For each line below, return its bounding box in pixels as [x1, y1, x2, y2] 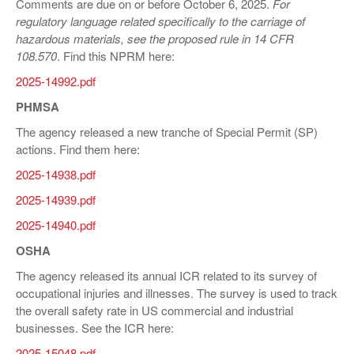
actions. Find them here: [16, 141, 140, 157]
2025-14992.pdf [16, 73, 96, 89]
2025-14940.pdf [16, 217, 96, 233]
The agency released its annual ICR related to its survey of [16, 267, 317, 284]
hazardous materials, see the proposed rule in [16, 30, 250, 47]
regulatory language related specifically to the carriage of [16, 13, 305, 29]
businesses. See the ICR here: [16, 319, 174, 336]
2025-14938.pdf [16, 166, 96, 183]
